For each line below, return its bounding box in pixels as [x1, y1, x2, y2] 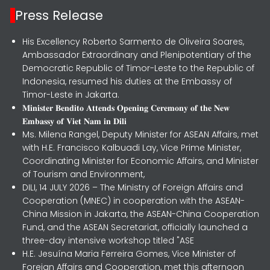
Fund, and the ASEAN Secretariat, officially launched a [22, 221, 248, 233]
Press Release [15, 7, 104, 24]
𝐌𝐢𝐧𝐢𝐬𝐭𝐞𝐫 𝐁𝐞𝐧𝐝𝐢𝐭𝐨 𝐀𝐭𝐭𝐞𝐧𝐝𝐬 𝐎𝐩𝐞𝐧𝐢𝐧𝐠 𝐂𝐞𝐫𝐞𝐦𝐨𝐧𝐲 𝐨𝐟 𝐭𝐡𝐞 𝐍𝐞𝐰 [22, 102, 230, 114]
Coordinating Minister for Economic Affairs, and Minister [22, 155, 259, 167]
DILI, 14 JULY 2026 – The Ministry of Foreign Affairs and [22, 181, 243, 193]
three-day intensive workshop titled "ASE [22, 234, 195, 246]
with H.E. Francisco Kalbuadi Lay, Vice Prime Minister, [22, 142, 242, 154]
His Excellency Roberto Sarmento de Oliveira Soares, [22, 36, 245, 48]
